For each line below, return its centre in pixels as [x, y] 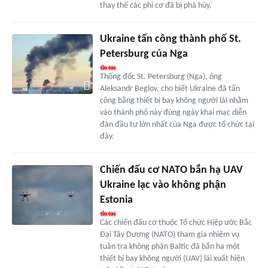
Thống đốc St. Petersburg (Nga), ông [161, 77]
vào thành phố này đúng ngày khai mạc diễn [173, 112]
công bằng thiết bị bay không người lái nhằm [174, 100]
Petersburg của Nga [144, 54]
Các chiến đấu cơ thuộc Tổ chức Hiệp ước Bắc [176, 223]
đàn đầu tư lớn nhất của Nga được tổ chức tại [177, 124]
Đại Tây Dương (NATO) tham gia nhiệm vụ [169, 234]
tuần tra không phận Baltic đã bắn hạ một [170, 246]
